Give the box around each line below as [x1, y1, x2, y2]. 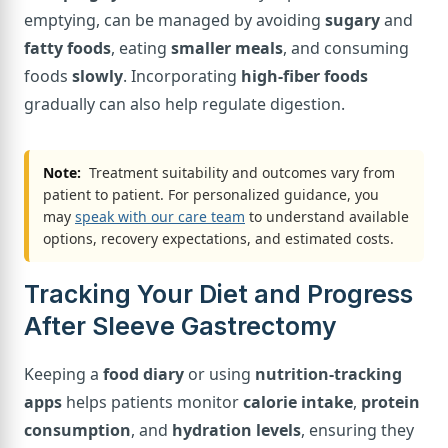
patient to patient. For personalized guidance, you [43, 184, 379, 204]
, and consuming [283, 36, 409, 59]
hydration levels [172, 418, 301, 441]
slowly [72, 64, 123, 87]
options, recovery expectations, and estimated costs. [43, 228, 394, 248]
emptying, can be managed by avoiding [24, 8, 325, 31]
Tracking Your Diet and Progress [24, 278, 413, 309]
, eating [111, 36, 171, 59]
